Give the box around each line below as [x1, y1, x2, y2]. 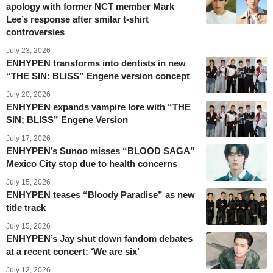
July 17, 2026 [6, 133, 51, 143]
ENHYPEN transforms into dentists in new [6, 57, 186, 68]
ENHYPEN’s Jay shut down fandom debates [6, 233, 193, 244]
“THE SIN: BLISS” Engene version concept [6, 70, 190, 81]
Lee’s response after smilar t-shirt [6, 13, 149, 24]
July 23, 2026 [6, 46, 51, 55]
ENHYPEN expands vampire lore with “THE [6, 101, 191, 112]
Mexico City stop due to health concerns [6, 158, 177, 169]
